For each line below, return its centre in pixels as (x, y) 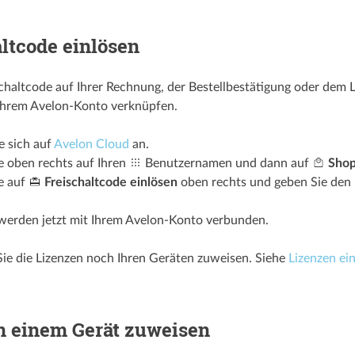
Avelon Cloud (91, 144)
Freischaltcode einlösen (111, 182)
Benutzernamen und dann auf (227, 163)
